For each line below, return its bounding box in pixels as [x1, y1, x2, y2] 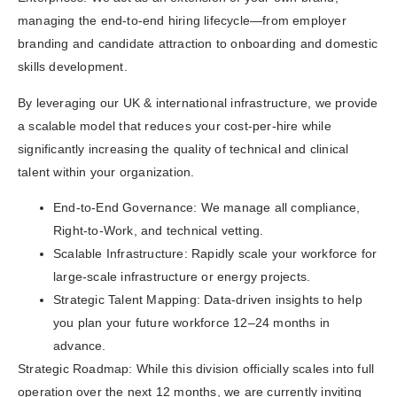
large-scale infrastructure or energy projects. [53, 269, 311, 284]
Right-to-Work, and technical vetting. [53, 223, 264, 238]
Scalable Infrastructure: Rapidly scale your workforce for [53, 246, 378, 261]
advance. [53, 339, 106, 354]
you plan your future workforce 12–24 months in [53, 315, 331, 331]
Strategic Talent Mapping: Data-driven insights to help [53, 292, 362, 307]
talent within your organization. [18, 164, 195, 179]
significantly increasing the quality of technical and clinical [18, 141, 349, 156]
